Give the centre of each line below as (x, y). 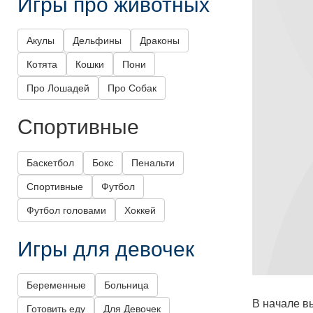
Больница (126, 285)
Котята (42, 65)
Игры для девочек (106, 248)
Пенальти (153, 163)
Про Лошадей (58, 88)
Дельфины (97, 41)
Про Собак (132, 88)
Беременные (56, 285)
